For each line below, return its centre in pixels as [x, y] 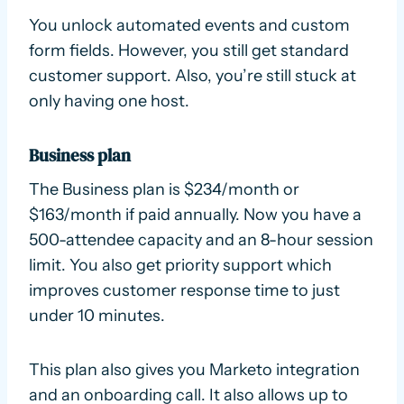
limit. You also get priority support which [180, 265]
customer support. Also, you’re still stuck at [193, 76]
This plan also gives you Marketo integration [194, 369]
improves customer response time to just [184, 290]
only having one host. [109, 101]
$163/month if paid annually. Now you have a [195, 214]
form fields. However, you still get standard [189, 51]
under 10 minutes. [97, 315]
